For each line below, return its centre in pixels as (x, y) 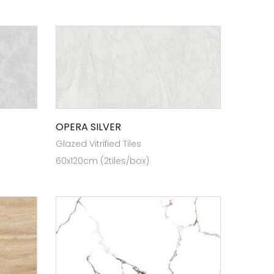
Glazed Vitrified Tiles (98, 144)
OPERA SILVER (88, 127)
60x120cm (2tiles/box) (102, 161)
